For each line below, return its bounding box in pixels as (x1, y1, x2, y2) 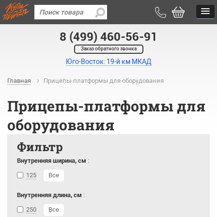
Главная (7, 77, 31, 84)
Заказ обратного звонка (80, 46, 137, 51)
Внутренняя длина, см (17, 191, 82, 199)
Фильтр (17, 139, 63, 155)
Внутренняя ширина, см (17, 157, 86, 164)
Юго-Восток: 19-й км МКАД (65, 58, 152, 65)
